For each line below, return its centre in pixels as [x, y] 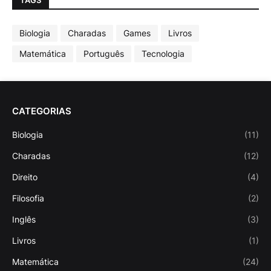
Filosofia [28, 198]
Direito [25, 177]
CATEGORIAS [42, 111]
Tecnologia [163, 54]
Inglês [24, 219]
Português [104, 54]
